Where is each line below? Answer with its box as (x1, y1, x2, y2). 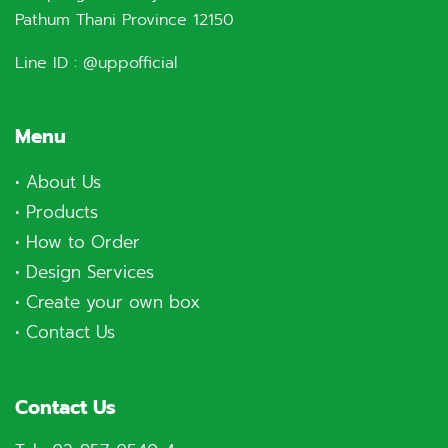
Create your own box (26, 289, 200, 315)
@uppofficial (83, 51, 177, 75)
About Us (26, 169, 101, 195)
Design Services (26, 259, 154, 285)
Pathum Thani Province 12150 (15, 8, 234, 32)
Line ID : (15, 51, 83, 75)
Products (26, 199, 98, 225)
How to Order (26, 229, 140, 255)
